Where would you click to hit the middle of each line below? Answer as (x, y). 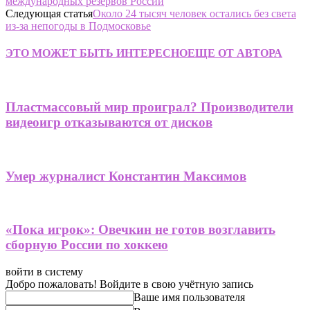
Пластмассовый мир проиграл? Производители (149, 107)
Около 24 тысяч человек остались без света (194, 13)
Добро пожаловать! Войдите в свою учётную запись (129, 284)
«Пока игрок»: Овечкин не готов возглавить (140, 229)
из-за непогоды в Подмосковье (78, 26)
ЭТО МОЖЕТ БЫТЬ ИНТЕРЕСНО (97, 53)
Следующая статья (49, 13)
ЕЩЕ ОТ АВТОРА (235, 53)
